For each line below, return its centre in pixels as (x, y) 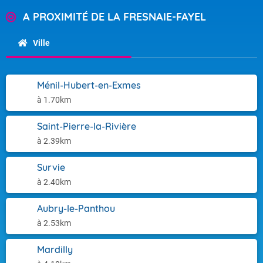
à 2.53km (54, 223)
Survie (51, 167)
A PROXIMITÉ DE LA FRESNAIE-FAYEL (114, 17)
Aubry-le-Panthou (76, 208)
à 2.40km (54, 182)
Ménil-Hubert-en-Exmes (89, 85)
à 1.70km (54, 100)
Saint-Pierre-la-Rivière (87, 126)
